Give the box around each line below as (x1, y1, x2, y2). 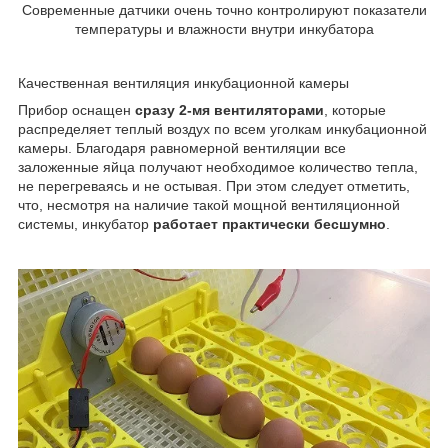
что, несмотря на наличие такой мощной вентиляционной (18, 197, 400, 214)
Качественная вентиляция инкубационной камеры (18, 75, 349, 92)
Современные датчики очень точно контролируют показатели (21, 2, 427, 19)
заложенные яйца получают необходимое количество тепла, (18, 159, 418, 176)
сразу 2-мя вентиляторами (135, 102, 324, 119)
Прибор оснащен (18, 102, 135, 119)
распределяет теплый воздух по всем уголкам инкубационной (18, 121, 427, 138)
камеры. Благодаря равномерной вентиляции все (18, 140, 346, 157)
